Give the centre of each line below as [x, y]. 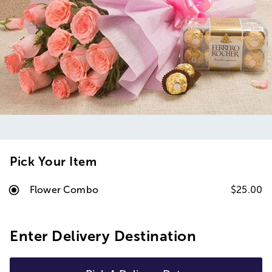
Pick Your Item [53, 161]
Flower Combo [64, 190]
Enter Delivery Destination [103, 236]
